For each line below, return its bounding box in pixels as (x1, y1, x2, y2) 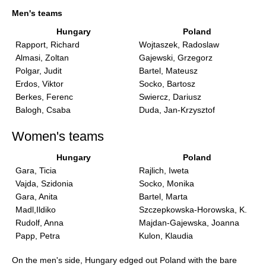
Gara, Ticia (15, 166, 56, 175)
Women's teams (12, 129, 104, 144)
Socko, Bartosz (138, 79, 195, 88)
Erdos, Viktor (15, 79, 64, 88)
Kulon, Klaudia (138, 231, 193, 240)
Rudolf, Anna (15, 218, 64, 227)
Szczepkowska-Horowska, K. (138, 205, 247, 214)
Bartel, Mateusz (138, 66, 198, 75)
